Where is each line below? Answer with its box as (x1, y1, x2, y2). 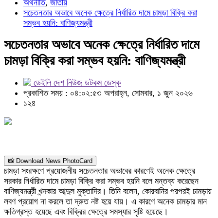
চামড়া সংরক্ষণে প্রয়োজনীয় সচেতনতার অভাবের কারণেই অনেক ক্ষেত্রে (4, 166, 195, 176)
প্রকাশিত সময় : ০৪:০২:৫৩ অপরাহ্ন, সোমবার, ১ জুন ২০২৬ (23, 88, 193, 98)
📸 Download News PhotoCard (8, 157, 92, 164)
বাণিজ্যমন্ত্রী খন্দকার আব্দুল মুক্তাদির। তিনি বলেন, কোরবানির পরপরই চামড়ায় (4, 186, 212, 196)
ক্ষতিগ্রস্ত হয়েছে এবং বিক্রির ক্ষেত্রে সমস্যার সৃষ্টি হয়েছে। (4, 207, 168, 217)
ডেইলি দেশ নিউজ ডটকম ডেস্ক (31, 78, 121, 88)
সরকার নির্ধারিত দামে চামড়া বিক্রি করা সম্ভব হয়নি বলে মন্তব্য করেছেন (4, 176, 199, 186)
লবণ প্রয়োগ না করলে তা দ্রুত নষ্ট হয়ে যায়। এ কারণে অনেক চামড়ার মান (4, 197, 207, 206)
